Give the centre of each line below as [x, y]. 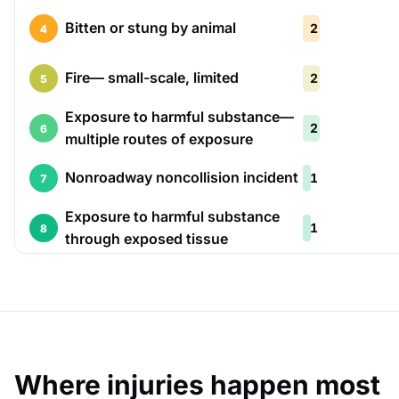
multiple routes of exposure [159, 139]
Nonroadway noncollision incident [182, 177]
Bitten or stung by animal [151, 28]
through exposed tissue [147, 239]
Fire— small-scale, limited [152, 77]
